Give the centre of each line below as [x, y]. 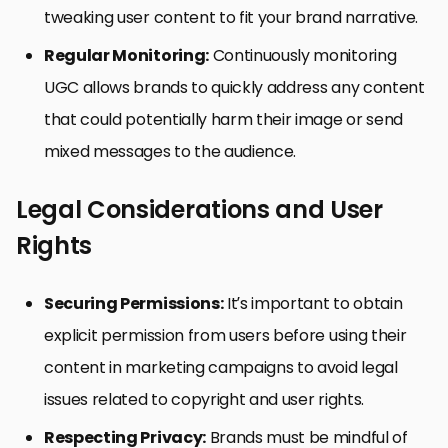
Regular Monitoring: [126, 55]
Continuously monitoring [302, 55]
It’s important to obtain [313, 303]
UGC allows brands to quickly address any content [234, 87]
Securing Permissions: [134, 303]
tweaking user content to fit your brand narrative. [231, 17]
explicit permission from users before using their [225, 335]
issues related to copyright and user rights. [204, 399]
